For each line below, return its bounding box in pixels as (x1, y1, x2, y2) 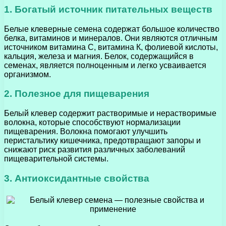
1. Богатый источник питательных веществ (4, 4, 212, 15)
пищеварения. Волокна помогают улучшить (4, 127, 167, 136)
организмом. (4, 70, 51, 79)
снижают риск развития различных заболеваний (4, 145, 185, 154)
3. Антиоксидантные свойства (4, 173, 149, 184)
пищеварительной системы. (4, 154, 108, 163)
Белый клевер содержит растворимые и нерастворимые (4, 108, 216, 118)
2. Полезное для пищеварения (4, 88, 149, 99)
